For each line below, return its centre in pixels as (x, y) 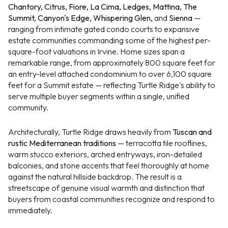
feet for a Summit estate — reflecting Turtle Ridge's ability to (112, 85)
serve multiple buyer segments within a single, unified (99, 96)
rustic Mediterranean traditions (62, 143)
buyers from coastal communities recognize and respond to (111, 199)
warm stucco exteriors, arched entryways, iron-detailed (105, 154)
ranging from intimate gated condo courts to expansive (104, 29)
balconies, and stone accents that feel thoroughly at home (109, 166)
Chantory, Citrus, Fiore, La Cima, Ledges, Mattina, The (103, 6)
